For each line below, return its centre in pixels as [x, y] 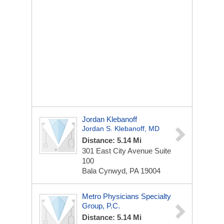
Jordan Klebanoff [109, 119]
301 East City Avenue [118, 151]
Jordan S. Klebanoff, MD [121, 128]
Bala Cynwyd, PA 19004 [121, 171]
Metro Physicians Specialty [126, 196]
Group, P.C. [101, 206]
